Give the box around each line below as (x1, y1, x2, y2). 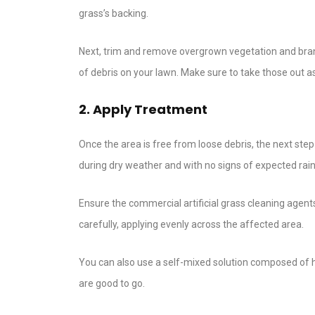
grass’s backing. (79, 8, 148, 20)
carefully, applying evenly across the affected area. (79, 219, 304, 231)
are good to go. (79, 278, 145, 290)
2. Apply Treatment (79, 101, 207, 119)
